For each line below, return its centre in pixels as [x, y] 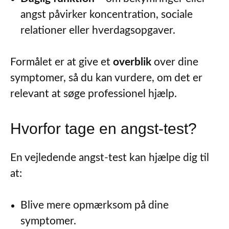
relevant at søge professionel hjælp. [94, 94]
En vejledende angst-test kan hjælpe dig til [110, 157]
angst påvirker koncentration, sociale [107, 14]
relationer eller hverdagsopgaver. [98, 30]
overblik [132, 62]
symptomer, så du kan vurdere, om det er [106, 78]
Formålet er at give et [62, 62]
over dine [175, 62]
